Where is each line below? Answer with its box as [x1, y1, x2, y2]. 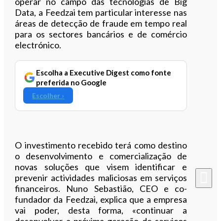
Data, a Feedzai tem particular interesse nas [15, 6, 187, 18]
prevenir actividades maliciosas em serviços [15, 172, 187, 183]
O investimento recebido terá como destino [15, 139, 187, 150]
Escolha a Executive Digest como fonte [36, 68, 172, 77]
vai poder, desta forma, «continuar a [15, 204, 187, 216]
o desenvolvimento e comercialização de [15, 150, 187, 161]
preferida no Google [36, 77, 107, 87]
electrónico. [15, 39, 62, 50]
